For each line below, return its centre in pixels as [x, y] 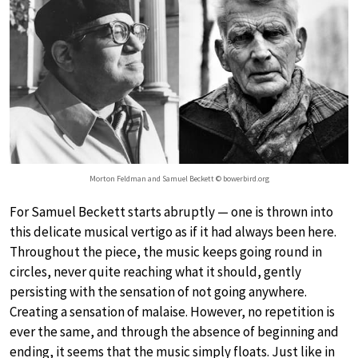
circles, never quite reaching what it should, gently [155, 271]
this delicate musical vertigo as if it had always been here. [173, 231]
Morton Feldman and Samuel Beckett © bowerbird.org [179, 178]
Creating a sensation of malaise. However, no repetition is [172, 311]
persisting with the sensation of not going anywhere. [158, 291]
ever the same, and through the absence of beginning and [174, 331]
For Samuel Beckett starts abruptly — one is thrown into [171, 211]
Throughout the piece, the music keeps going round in [166, 251]
